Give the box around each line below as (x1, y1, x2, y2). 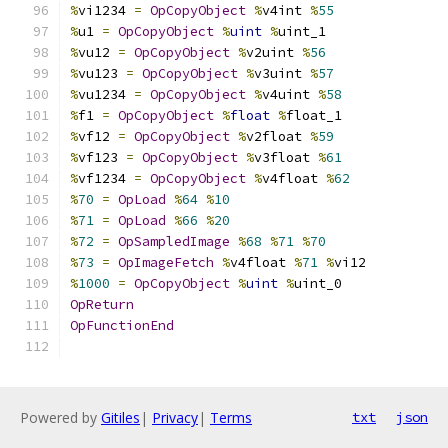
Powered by (20, 408, 101, 427)
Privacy (152, 408, 198, 427)
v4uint (262, 86, 318, 103)
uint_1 (278, 23, 326, 40)
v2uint (246, 44, 302, 61)
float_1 (286, 107, 342, 124)
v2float (246, 128, 310, 145)
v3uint (254, 65, 310, 82)
